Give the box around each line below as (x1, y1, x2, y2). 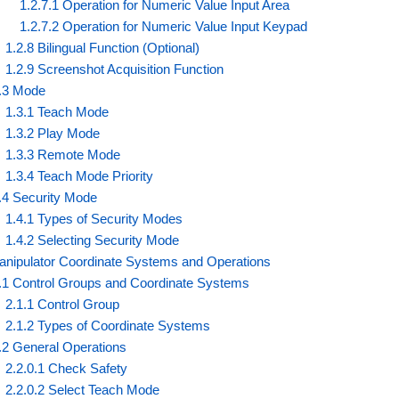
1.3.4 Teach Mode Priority (5, 167, 154, 183)
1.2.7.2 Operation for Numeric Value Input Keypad (20, 18, 308, 34)
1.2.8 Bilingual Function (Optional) (5, 39, 200, 55)
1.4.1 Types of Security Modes (5, 210, 183, 226)
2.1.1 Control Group (5, 296, 120, 312)
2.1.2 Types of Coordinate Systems (5, 317, 211, 333)
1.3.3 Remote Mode (5, 146, 121, 162)
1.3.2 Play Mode (5, 125, 101, 141)
